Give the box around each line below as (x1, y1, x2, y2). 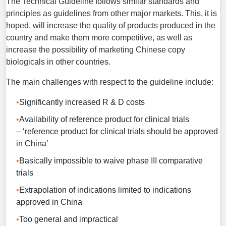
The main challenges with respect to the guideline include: (6, 77, 213, 86)
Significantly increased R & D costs (19, 97, 145, 106)
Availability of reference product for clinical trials (19, 115, 189, 124)
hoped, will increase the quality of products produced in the (6, 21, 215, 30)
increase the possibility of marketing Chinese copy (6, 45, 185, 54)
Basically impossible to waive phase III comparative (19, 156, 203, 165)
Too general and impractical (19, 214, 118, 223)
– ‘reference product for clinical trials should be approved (16, 127, 218, 136)
